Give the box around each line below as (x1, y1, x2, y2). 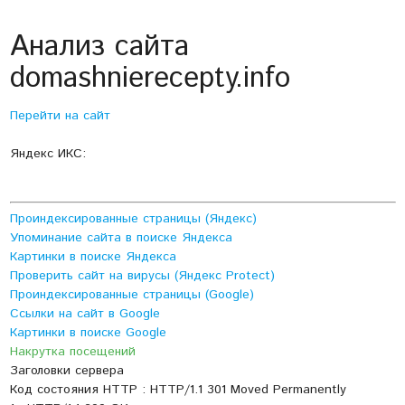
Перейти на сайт (9, 107, 110, 126)
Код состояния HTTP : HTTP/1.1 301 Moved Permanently (9, 381, 346, 400)
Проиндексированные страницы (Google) (9, 286, 254, 305)
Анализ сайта (9, 26, 189, 69)
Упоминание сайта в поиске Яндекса (9, 229, 232, 248)
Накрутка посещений (9, 343, 136, 362)
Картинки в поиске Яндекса (9, 248, 176, 267)
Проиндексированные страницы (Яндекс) (9, 210, 257, 229)
